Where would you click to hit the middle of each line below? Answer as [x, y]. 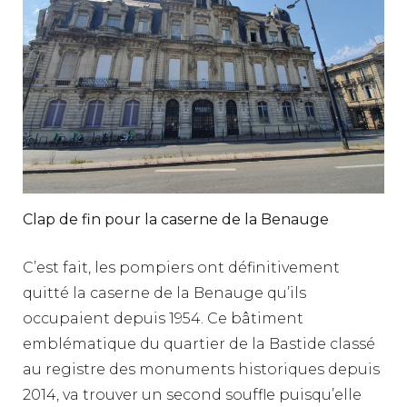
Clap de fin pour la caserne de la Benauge [176, 219]
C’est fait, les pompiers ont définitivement [181, 267]
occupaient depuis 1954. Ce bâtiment [163, 318]
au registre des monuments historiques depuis [201, 369]
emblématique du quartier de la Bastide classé [199, 343]
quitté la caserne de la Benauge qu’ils [164, 293]
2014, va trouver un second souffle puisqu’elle [192, 394]
